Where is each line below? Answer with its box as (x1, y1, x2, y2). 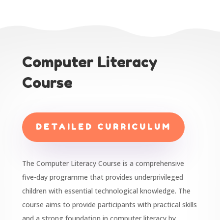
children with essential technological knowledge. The (22, 186, 191, 196)
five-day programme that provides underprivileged (22, 172, 183, 182)
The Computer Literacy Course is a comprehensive (22, 159, 184, 168)
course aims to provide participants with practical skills (22, 200, 197, 210)
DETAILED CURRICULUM (35, 122, 171, 132)
